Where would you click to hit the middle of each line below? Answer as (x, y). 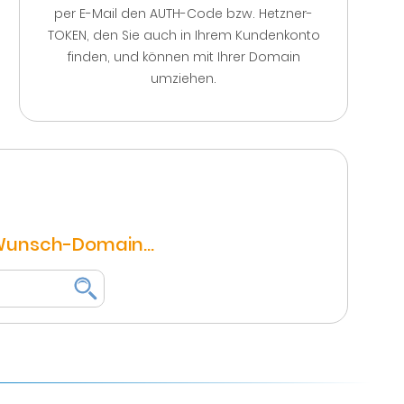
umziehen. (184, 78)
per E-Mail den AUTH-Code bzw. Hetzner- (184, 14)
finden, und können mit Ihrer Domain (184, 57)
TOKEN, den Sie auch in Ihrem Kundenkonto (184, 35)
